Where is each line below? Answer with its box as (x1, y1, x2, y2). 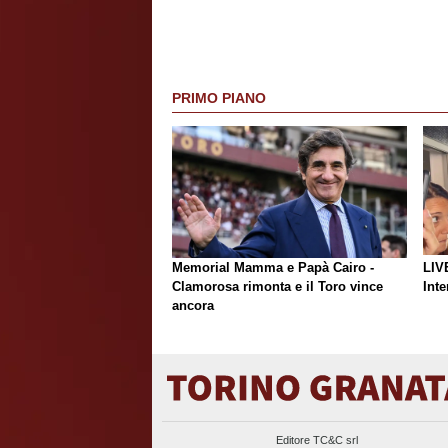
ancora (172, 298, 214, 314)
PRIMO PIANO (172, 90, 266, 107)
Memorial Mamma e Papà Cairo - (172, 260, 374, 276)
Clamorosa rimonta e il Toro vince (172, 279, 383, 295)
